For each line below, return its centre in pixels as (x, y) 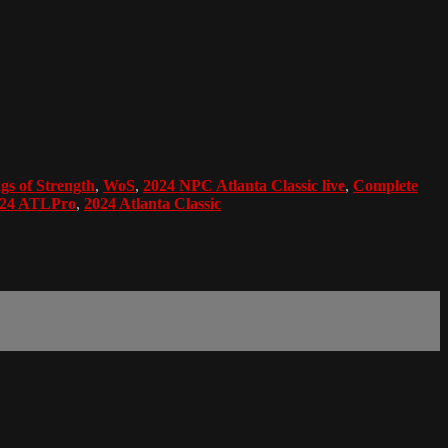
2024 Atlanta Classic (152, 203)
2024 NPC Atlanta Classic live (244, 185)
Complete (385, 185)
